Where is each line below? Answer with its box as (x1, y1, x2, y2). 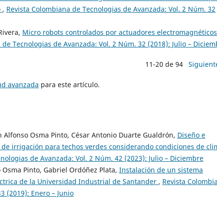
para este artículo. (39, 80, 100, 90)
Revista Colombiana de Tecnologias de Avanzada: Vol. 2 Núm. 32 (6, 4, 216, 14)
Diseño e (177, 130, 205, 140)
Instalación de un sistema (119, 165, 203, 175)
